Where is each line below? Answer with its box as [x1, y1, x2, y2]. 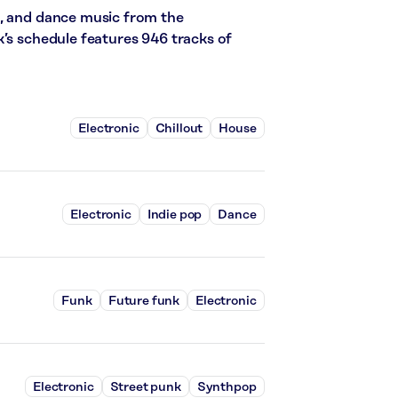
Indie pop [147, 207, 203, 222]
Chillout [155, 121, 203, 136]
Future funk [107, 293, 180, 308]
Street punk [109, 379, 181, 394]
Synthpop [196, 379, 257, 394]
